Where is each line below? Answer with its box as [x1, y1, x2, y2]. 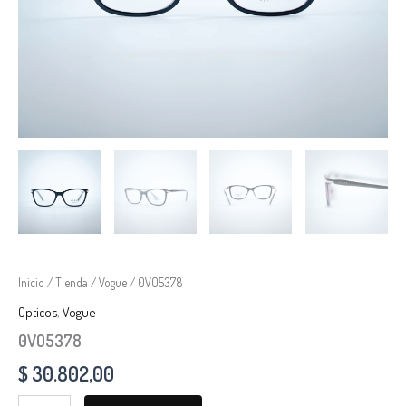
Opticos [18, 303, 57, 320]
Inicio [18, 275, 44, 291]
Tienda [55, 275, 88, 291]
